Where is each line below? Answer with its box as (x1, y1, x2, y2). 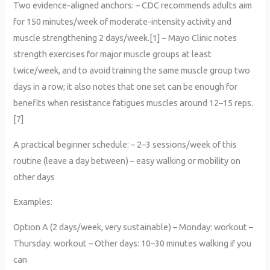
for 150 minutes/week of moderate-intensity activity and (13, 16, 232, 27)
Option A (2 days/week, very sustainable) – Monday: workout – (13, 222, 254, 233)
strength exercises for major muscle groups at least (13, 49, 212, 60)
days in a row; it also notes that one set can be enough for (13, 81, 238, 92)
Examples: (13, 196, 53, 207)
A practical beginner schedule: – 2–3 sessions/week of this (13, 139, 237, 149)
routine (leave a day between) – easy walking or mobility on (13, 155, 241, 166)
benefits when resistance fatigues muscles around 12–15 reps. (13, 98, 254, 108)
